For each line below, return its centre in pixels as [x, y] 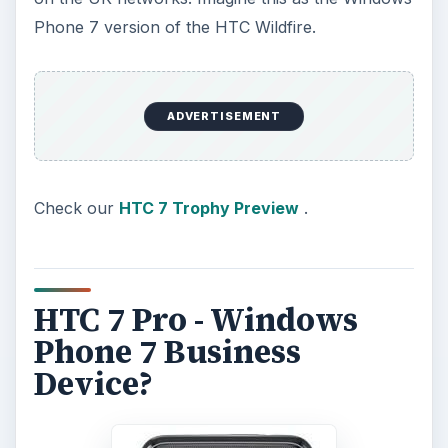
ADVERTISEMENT [224, 116]
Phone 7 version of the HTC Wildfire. [174, 26]
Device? [93, 383]
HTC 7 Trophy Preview [208, 208]
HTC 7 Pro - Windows [195, 319]
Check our [76, 208]
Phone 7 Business [167, 351]
